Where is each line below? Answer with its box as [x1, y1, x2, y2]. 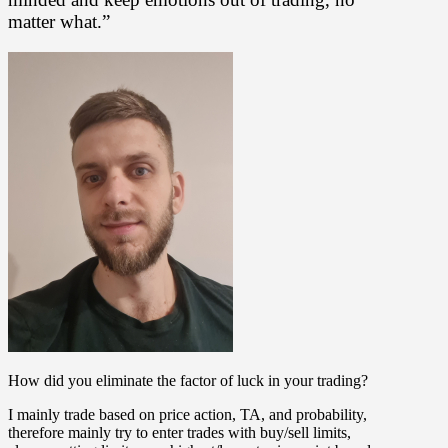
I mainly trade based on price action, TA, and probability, [8, 405, 367, 423]
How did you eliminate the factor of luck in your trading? [8, 371, 368, 389]
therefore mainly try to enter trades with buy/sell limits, [8, 423, 351, 441]
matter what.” [8, 10, 110, 32]
